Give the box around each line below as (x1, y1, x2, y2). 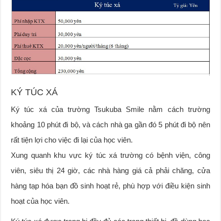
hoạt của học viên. (11, 196, 70, 205)
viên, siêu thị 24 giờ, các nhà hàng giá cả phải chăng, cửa (11, 166, 210, 175)
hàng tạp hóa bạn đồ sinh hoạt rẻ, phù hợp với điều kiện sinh (11, 181, 210, 190)
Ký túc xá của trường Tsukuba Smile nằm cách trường (11, 105, 210, 113)
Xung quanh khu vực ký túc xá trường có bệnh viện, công (11, 150, 210, 159)
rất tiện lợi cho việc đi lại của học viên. (11, 135, 133, 144)
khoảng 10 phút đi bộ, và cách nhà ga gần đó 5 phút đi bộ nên (11, 120, 210, 129)
